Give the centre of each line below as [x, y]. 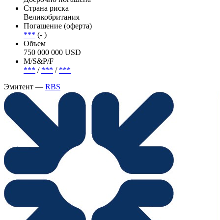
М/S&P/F [39, 61]
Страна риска [46, 8]
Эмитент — [25, 86]
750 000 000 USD [52, 52]
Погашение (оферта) [58, 26]
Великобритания [52, 17]
